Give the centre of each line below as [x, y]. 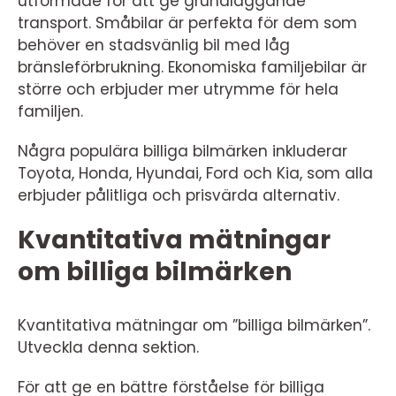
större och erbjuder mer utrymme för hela [178, 89]
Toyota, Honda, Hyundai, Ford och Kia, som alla [195, 173]
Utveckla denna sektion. [108, 347]
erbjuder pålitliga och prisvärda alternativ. [179, 195]
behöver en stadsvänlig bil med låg [154, 45]
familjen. [50, 111]
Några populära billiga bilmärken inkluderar [183, 151]
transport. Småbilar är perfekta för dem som [187, 23]
